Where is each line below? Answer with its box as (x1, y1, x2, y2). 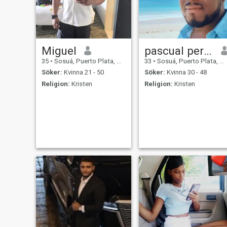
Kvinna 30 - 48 (165, 68, 207, 77)
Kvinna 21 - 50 (62, 68, 104, 77)
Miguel (41, 44, 77, 57)
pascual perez (203, 44, 212, 57)
